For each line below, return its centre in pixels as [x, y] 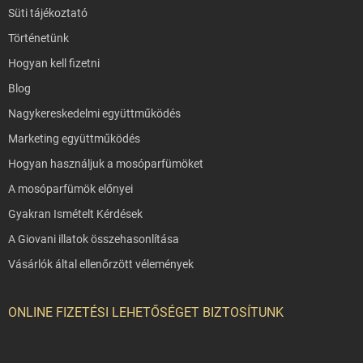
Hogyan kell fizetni [54, 64]
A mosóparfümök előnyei [70, 189]
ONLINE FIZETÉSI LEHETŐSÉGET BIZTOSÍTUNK [146, 313]
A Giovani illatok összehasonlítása [94, 239]
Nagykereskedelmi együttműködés [94, 114]
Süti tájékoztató [48, 13]
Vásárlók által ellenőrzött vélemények [101, 265]
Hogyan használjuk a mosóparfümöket [106, 164]
